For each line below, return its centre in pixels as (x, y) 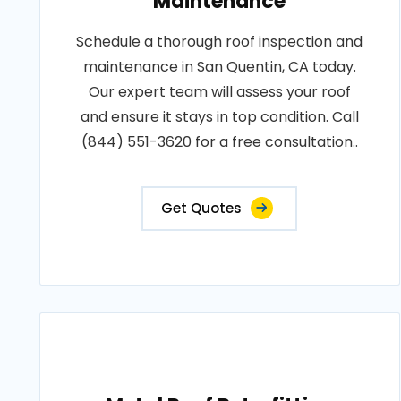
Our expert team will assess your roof (219, 92)
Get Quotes (202, 208)
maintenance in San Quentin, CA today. (219, 67)
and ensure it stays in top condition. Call (219, 117)
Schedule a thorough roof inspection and (220, 42)
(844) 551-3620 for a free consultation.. (219, 142)
